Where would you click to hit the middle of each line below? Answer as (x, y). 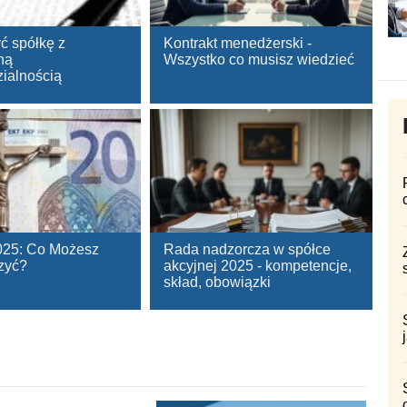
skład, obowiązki (218, 283)
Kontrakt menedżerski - (238, 44)
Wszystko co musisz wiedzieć (259, 60)
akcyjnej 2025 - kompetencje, (258, 266)
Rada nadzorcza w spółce (248, 250)
